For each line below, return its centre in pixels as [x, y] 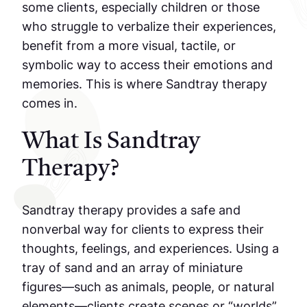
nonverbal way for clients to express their [143, 229]
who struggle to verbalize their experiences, [149, 26]
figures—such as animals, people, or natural [148, 286]
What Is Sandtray [111, 142]
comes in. [50, 103]
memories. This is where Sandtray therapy [145, 84]
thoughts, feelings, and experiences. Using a [150, 248]
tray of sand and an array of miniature [132, 267]
